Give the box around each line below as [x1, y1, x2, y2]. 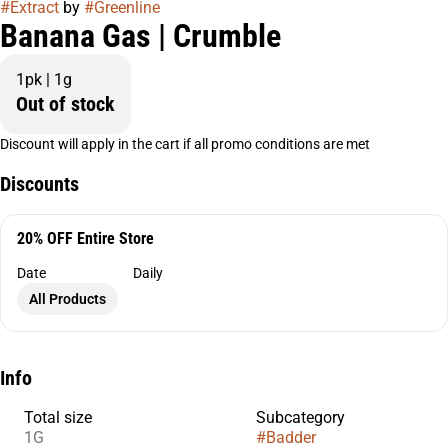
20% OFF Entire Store [17, 229, 154, 248]
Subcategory [256, 408, 345, 427]
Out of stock [16, 92, 115, 116]
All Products [29, 291, 106, 307]
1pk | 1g [16, 70, 72, 89]
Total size [24, 408, 92, 427]
